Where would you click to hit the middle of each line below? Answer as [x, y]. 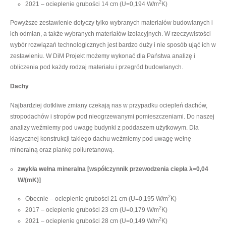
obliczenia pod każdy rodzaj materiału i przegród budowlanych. [97, 67]
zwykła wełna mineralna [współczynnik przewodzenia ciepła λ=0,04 [113, 169]
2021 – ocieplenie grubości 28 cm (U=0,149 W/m [92, 221]
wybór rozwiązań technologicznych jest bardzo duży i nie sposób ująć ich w [113, 45]
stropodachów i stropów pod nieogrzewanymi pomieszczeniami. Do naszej [112, 116]
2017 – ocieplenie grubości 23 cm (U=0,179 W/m [92, 210]
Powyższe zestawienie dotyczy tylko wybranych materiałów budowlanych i [111, 22]
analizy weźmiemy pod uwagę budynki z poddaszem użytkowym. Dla [104, 127]
